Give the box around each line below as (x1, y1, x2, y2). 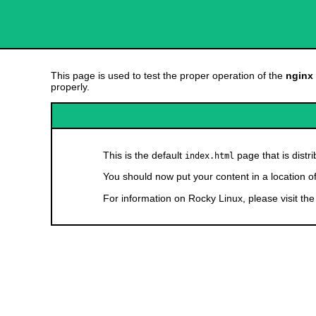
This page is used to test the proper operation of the (51, 69, 286, 81)
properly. (51, 80, 90, 92)
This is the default (103, 149, 185, 161)
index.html (185, 150, 234, 161)
